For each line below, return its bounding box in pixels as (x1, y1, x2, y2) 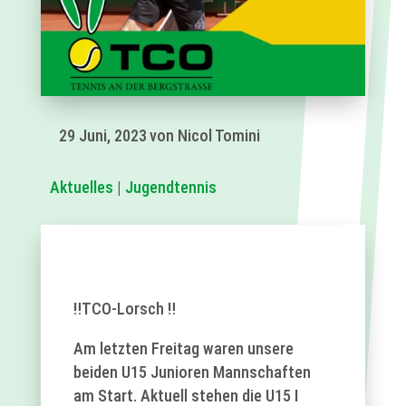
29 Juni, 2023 (58, 125, 147, 145)
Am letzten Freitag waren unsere (72, 338, 294, 358)
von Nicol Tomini (149, 125, 260, 145)
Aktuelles (49, 177, 113, 197)
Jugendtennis (124, 177, 217, 197)
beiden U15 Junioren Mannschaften (72, 362, 311, 382)
